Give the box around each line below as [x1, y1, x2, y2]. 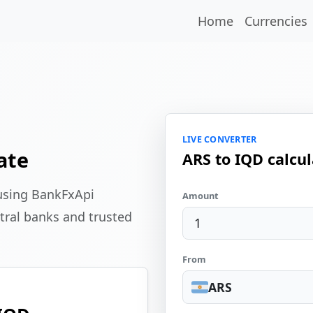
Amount [182, 189, 219, 202]
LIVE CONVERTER [182, 133, 257, 145]
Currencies [245, 13, 307, 29]
